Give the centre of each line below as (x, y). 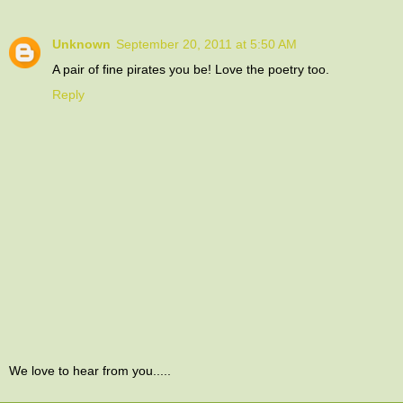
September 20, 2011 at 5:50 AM (206, 44)
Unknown (81, 44)
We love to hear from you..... (90, 371)
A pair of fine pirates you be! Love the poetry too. (191, 69)
